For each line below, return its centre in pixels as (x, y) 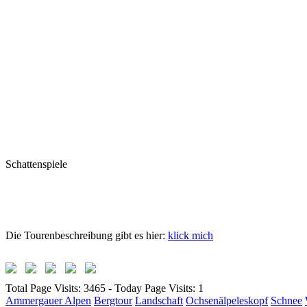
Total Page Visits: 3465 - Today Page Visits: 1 (105, 288)
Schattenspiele (36, 164)
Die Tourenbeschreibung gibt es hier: (87, 235)
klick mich (191, 235)
